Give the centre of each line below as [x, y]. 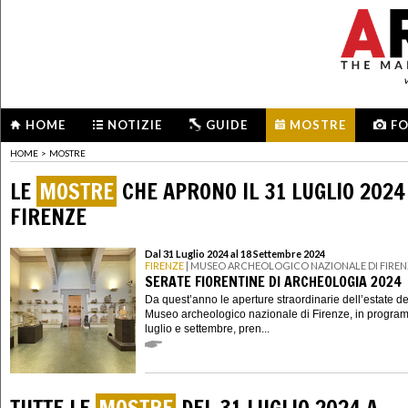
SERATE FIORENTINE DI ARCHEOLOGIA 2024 [273, 281]
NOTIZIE [135, 125]
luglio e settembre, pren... [207, 328]
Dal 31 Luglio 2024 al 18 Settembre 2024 [235, 254]
